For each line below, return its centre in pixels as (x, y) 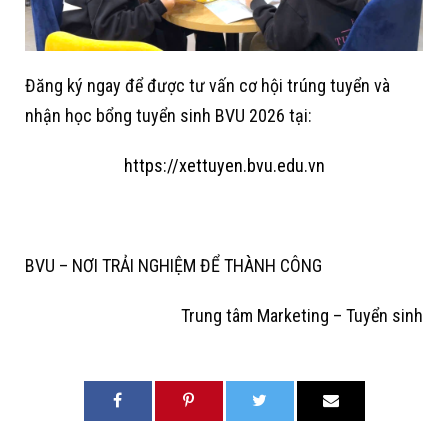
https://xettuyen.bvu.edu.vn (224, 165)
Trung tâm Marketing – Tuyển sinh (302, 315)
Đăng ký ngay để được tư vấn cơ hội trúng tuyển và (207, 85)
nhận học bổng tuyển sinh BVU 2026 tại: (168, 115)
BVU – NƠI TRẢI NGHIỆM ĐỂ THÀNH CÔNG (173, 265)
